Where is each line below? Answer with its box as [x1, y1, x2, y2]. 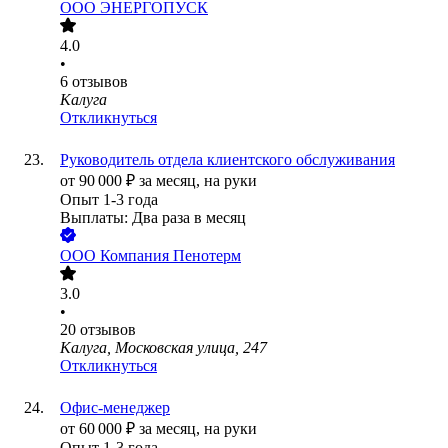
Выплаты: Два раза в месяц [60, 209, 246, 227]
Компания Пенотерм [100, 247, 241, 265]
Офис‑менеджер [60, 399, 170, 417]
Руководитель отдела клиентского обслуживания [60, 151, 395, 169]
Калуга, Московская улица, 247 [60, 339, 267, 357]
